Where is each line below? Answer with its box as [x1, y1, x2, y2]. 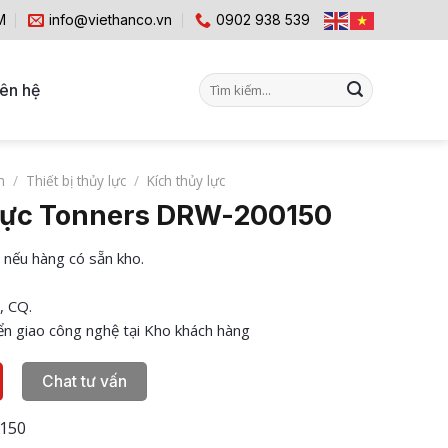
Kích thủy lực [147, 171, 226, 190]
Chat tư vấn [42, 371, 128, 391]
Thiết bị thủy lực [26, 171, 127, 190]
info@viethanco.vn [49, 11, 173, 28]
